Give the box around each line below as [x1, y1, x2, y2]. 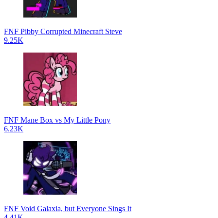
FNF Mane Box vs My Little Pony [4, 116, 110, 125]
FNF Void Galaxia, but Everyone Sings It [4, 204, 131, 213]
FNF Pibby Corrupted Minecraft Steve [4, 27, 122, 36]
